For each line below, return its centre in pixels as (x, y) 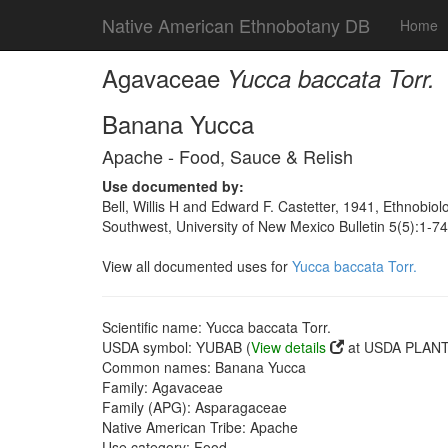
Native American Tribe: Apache (200, 427)
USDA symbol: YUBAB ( (176, 347)
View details (288, 347)
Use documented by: (173, 186)
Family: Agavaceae (162, 387)
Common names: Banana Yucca (204, 367)
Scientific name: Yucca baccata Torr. (216, 327)
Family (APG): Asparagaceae (194, 407)
